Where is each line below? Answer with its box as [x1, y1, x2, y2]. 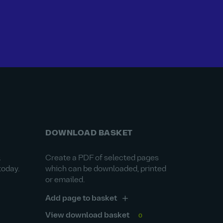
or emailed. [45, 176, 85, 184]
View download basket [45, 212, 129, 220]
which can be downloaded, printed [45, 165, 166, 173]
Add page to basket [45, 195, 117, 203]
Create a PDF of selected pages [45, 154, 159, 162]
